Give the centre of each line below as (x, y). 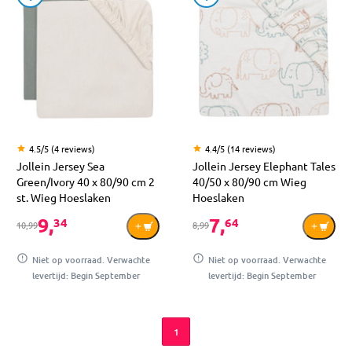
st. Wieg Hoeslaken (64, 198)
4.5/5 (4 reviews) (62, 149)
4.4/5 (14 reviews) (240, 149)
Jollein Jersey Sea (60, 166)
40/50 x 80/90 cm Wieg (249, 182)
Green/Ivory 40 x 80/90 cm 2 (86, 182)
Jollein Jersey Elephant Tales (264, 166)
